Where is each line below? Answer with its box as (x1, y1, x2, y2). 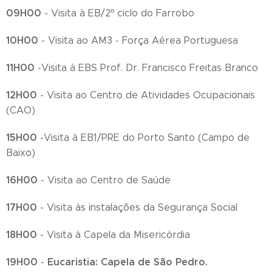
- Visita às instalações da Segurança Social (37, 202, 237, 214)
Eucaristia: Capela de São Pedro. (44, 256, 208, 269)
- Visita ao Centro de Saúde (38, 174, 171, 186)
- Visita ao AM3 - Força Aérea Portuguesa (38, 35, 238, 47)
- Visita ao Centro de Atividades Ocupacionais (37, 89, 255, 101)
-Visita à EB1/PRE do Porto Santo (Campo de (40, 132, 250, 144)
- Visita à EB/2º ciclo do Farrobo (41, 7, 194, 19)
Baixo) (6, 147, 35, 159)
